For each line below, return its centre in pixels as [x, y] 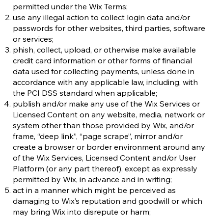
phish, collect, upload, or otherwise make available [104, 50]
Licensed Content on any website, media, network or [109, 114]
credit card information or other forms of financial [102, 60]
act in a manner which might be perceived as [94, 190]
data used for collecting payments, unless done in [104, 71]
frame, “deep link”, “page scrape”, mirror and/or [98, 136]
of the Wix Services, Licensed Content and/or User [104, 158]
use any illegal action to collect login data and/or [101, 17]
